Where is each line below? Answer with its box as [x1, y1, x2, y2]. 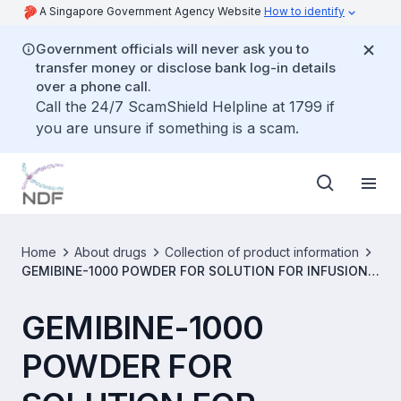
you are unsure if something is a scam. [36, 119, 299, 137]
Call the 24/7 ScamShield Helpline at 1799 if [36, 98, 335, 115]
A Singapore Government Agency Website [39, 4, 264, 18]
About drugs [74, 244, 147, 260]
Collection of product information [165, 244, 359, 260]
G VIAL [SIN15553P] [21, 282, 140, 297]
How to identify [264, 4, 345, 18]
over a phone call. [36, 78, 151, 95]
